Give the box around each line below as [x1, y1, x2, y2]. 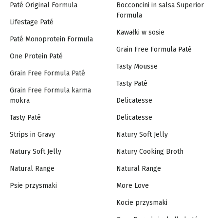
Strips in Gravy [10, 130, 55, 139]
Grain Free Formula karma [10, 86, 91, 94]
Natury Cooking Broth [116, 147, 183, 156]
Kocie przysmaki [116, 198, 167, 207]
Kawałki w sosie [116, 28, 164, 36]
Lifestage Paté [10, 18, 54, 26]
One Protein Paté [10, 52, 63, 60]
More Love [116, 181, 149, 190]
